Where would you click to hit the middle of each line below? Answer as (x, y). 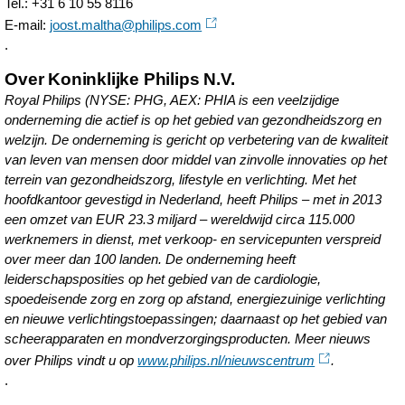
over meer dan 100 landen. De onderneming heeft (151, 259)
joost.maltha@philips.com (126, 25)
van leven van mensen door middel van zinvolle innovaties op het (196, 160)
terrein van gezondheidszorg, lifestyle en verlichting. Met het (181, 179)
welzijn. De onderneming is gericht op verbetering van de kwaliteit (197, 140)
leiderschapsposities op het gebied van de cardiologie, (163, 279)
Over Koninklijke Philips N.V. (120, 79)
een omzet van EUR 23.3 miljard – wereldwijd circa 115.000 (180, 219)
